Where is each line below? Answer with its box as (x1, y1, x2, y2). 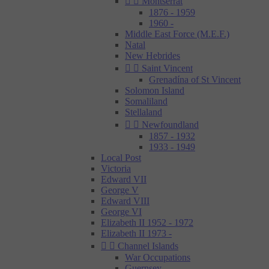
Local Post (101, 153, 141, 163)
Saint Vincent (142, 63, 193, 73)
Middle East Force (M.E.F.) (125, 29, 229, 39)
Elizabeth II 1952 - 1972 (101, 217, 193, 228)
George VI (101, 207, 142, 217)
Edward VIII (101, 196, 150, 206)
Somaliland (125, 96, 168, 106)
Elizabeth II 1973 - (101, 228, 172, 238)
